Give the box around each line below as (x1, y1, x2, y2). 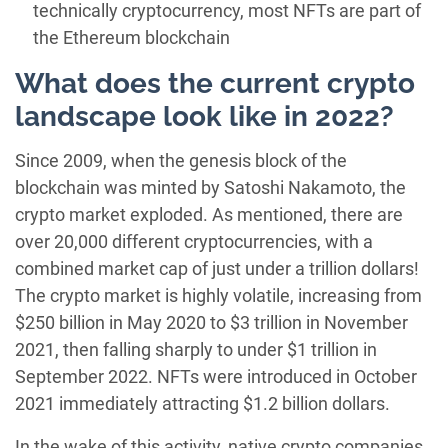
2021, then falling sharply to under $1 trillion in (15, 339, 377, 361)
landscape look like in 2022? (15, 100, 394, 134)
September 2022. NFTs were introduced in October (15, 366, 417, 388)
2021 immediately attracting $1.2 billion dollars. (15, 393, 390, 415)
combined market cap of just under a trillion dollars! (15, 258, 419, 280)
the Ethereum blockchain (33, 27, 230, 49)
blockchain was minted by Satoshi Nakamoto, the (15, 177, 406, 199)
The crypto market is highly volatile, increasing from (15, 285, 422, 307)
